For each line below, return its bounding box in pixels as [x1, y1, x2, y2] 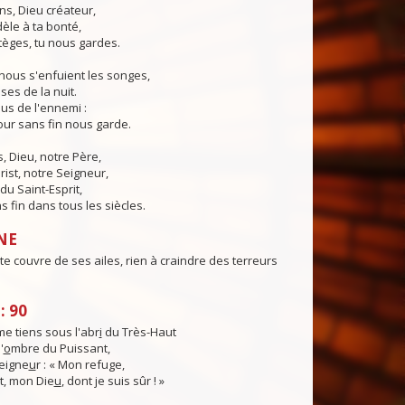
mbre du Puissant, [10, 340, 110, 357]
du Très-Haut [101, 324, 176, 341]
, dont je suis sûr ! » [61, 372, 165, 390]
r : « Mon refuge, [35, 356, 125, 373]
